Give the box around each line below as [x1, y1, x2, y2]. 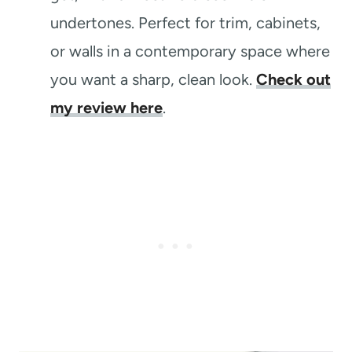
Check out [256, 69, 331, 89]
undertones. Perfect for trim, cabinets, [50, 13, 321, 32]
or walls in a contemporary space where [50, 41, 330, 60]
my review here [50, 97, 163, 117]
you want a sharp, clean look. [50, 69, 256, 89]
